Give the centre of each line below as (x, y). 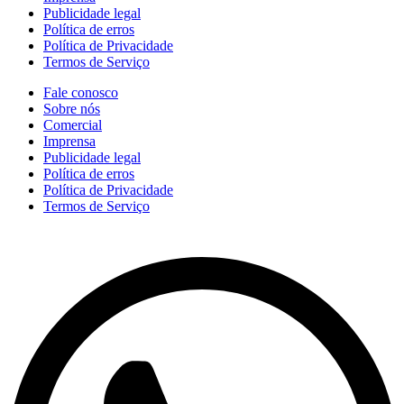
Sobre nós (72, 108)
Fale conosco (81, 92)
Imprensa (69, 141)
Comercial (73, 124)
